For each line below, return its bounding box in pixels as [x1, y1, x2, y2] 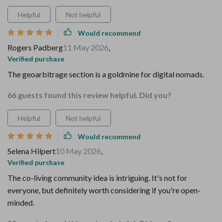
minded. [7, 198, 34, 207]
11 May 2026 [63, 43, 109, 52]
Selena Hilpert [7, 146, 55, 156]
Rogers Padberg [7, 43, 63, 52]
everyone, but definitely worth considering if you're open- [7, 185, 201, 195]
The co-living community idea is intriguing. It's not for [7, 173, 187, 182]
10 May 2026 [55, 146, 101, 156]
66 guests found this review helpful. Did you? [7, 90, 171, 100]
